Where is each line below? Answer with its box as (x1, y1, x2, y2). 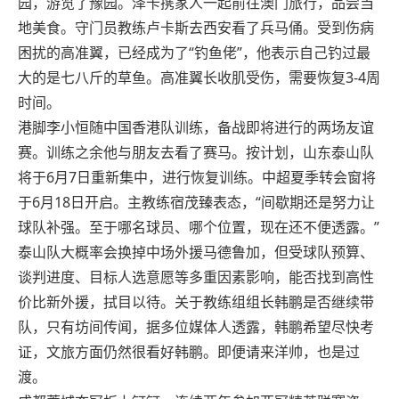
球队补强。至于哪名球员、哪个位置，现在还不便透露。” (18, 217, 380, 238)
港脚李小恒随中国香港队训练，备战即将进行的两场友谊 (18, 118, 375, 138)
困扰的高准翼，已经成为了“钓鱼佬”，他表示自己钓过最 (18, 43, 371, 63)
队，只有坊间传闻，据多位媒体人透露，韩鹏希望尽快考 (18, 317, 375, 338)
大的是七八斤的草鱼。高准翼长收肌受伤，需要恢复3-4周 (18, 68, 381, 88)
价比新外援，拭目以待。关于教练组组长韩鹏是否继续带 (18, 292, 375, 313)
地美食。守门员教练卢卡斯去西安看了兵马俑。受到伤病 (18, 18, 375, 38)
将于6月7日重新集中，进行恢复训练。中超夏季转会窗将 (18, 167, 377, 188)
